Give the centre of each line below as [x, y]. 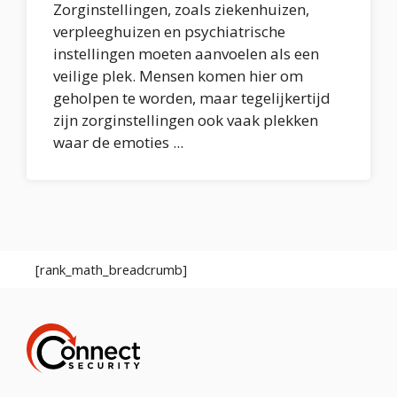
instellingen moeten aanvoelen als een [186, 54]
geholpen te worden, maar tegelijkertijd [192, 98]
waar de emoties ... [118, 142]
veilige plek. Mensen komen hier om [178, 76]
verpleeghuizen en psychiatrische [169, 31]
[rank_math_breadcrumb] [111, 269]
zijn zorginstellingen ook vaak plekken [186, 120]
